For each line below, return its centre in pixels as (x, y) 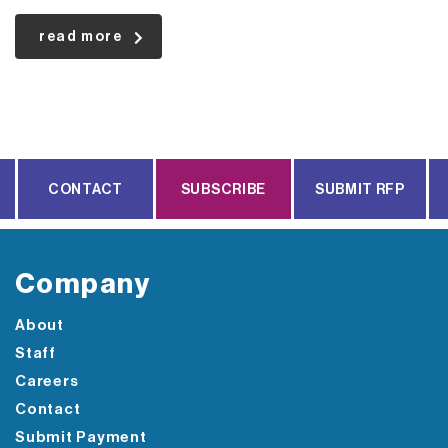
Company (83, 284)
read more (81, 37)
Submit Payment (81, 438)
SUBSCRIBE (223, 190)
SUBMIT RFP (359, 190)
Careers (47, 382)
